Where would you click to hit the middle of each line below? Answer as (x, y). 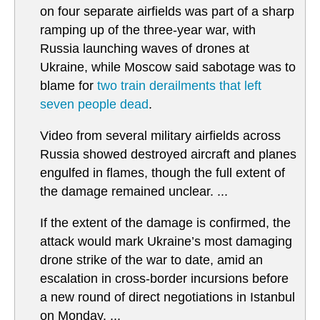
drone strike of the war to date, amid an (151, 260)
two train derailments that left (179, 86)
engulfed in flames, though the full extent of (162, 173)
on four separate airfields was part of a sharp (167, 12)
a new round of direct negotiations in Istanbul (167, 297)
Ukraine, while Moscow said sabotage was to (168, 67)
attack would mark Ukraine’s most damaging (166, 242)
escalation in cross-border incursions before (164, 279)
